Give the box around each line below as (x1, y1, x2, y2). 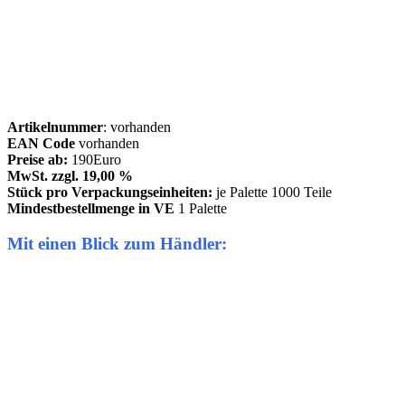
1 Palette (174, 201, 227, 217)
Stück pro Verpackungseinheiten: (7, 184, 212, 201)
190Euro (71, 152, 121, 168)
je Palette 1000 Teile (212, 184, 332, 201)
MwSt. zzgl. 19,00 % (7, 168, 133, 184)
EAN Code (7, 136, 75, 152)
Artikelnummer (7, 119, 103, 136)
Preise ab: (7, 152, 71, 168)
